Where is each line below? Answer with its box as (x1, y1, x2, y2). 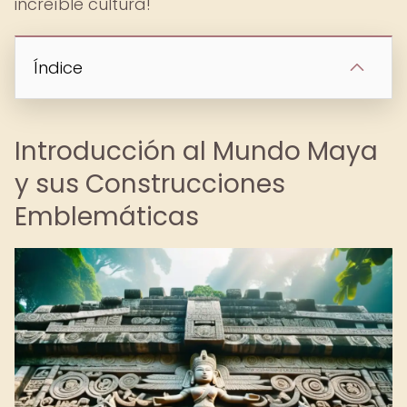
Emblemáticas (15, 199, 199, 234)
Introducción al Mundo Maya (15, 134, 378, 169)
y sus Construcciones (15, 166, 285, 202)
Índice (34, 56, 83, 79)
